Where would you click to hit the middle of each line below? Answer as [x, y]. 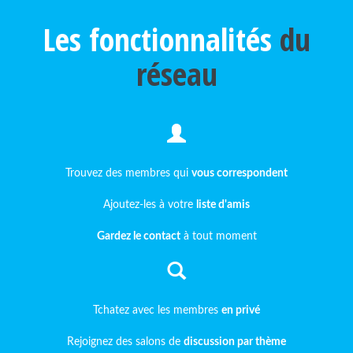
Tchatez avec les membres [157, 310]
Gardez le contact [138, 236]
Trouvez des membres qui [128, 173]
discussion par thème [235, 342]
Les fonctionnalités [161, 39]
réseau [176, 74]
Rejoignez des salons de [125, 342]
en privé [241, 310]
